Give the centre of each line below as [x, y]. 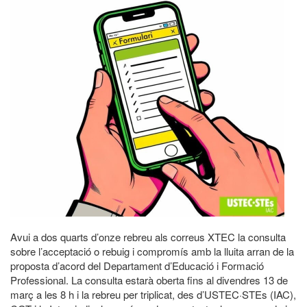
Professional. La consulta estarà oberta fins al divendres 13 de [149, 280]
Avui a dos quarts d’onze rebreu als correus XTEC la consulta [148, 237]
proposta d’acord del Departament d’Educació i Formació [137, 266]
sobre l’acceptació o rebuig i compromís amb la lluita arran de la [152, 251]
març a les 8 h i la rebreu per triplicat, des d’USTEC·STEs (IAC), [153, 294]
